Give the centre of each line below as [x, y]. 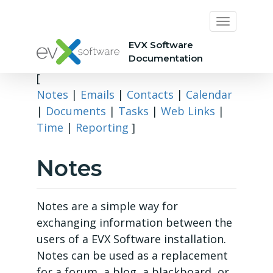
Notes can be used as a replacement [132, 255]
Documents [76, 111]
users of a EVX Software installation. [131, 239]
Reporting [102, 127]
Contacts [150, 94]
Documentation [165, 58]
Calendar [209, 94]
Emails [97, 94]
